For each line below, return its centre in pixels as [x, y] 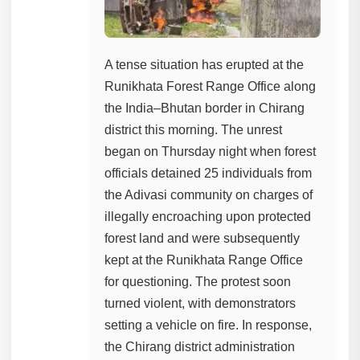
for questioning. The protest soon [198, 281]
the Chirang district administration [200, 346]
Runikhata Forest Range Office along [211, 86]
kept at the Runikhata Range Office [204, 260]
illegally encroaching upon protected [208, 216]
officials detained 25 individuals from [209, 173]
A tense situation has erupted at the [205, 64]
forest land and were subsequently [202, 238]
